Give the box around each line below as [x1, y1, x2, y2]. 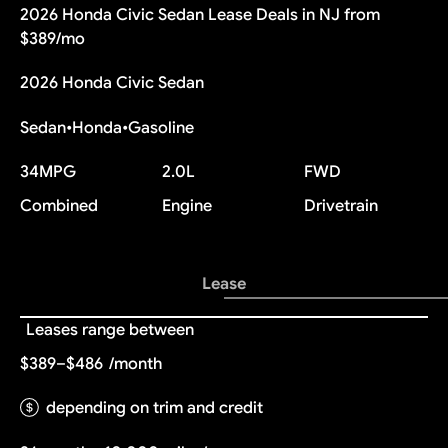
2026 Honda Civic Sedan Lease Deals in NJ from [19, 3, 380, 25]
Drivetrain [303, 195, 378, 217]
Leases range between [25, 318, 194, 340]
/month [108, 352, 162, 374]
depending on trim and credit [45, 397, 263, 419]
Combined [19, 195, 98, 217]
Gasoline [127, 116, 194, 138]
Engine [161, 195, 212, 217]
